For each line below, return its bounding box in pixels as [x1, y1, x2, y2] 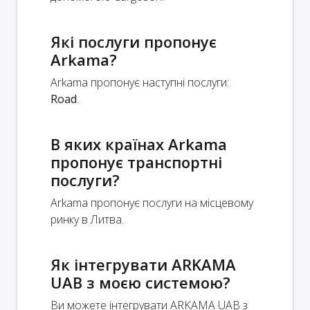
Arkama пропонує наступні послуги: [51, 74, 229, 90]
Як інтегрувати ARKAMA [51, 253, 236, 275]
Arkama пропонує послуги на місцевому [51, 194, 253, 210]
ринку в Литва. [51, 211, 124, 227]
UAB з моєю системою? [51, 271, 230, 293]
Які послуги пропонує [51, 30, 217, 52]
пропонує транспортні [51, 151, 222, 172]
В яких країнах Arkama [51, 133, 227, 154]
